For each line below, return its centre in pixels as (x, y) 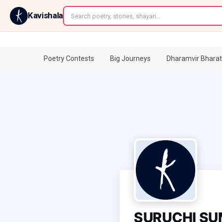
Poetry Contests (69, 58)
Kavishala (45, 15)
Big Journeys (130, 58)
